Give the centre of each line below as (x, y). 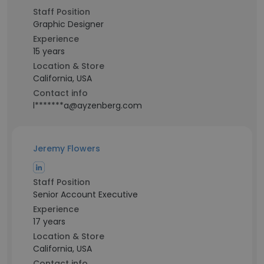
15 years (49, 51)
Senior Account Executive (85, 194)
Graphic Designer (68, 24)
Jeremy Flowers (67, 148)
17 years (49, 222)
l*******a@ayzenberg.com (88, 105)
